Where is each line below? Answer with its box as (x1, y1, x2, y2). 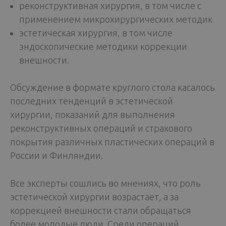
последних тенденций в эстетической (10, 95, 173, 106)
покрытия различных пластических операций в (10, 136, 214, 147)
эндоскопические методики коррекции (19, 41, 187, 51)
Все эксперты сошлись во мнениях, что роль (10, 178, 201, 189)
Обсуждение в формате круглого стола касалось (10, 82, 215, 92)
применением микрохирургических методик (19, 14, 212, 24)
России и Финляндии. (10, 150, 103, 160)
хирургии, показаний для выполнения (10, 109, 175, 120)
